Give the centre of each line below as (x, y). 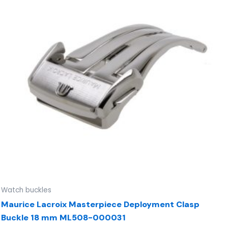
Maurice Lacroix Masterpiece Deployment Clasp (100, 205)
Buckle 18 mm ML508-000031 (63, 218)
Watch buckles (26, 190)
